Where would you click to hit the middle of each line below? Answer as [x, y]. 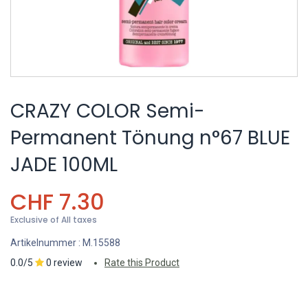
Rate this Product [142, 263]
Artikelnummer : [46, 243]
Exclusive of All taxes [54, 220]
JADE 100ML [64, 165]
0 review [64, 263]
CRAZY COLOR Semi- [108, 111]
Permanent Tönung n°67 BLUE [150, 138]
